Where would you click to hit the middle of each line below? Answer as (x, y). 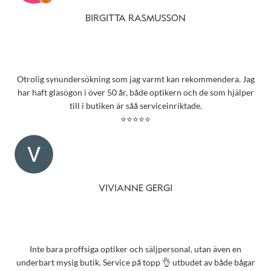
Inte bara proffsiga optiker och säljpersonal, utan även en (135, 249)
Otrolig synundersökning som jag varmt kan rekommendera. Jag (135, 79)
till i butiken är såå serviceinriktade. (135, 106)
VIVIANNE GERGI (135, 188)
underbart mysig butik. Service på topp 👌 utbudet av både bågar (135, 263)
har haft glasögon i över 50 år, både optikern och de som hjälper (135, 93)
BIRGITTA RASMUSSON (135, 19)
